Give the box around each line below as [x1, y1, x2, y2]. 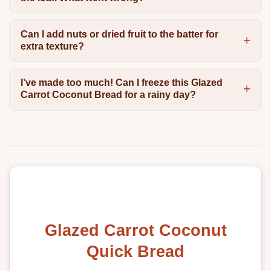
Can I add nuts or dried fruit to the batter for [20, 29, 218, 40]
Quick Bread [87, 242, 184, 261]
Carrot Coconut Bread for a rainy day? [20, 90, 196, 100]
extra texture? [20, 41, 84, 52]
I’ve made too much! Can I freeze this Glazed [20, 77, 223, 88]
